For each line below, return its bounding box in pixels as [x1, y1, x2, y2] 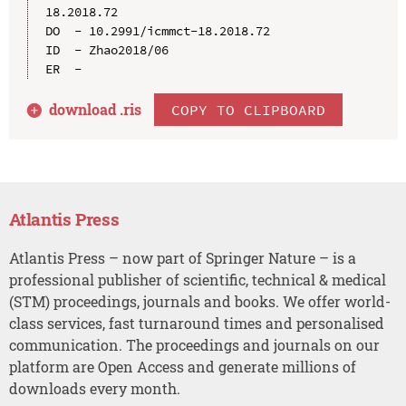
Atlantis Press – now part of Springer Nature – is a [8, 247, 356, 267]
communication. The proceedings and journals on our [8, 334, 380, 354]
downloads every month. [8, 378, 180, 398]
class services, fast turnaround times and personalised [8, 313, 384, 333]
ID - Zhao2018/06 [44, 41, 169, 58]
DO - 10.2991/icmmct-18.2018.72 [44, 22, 270, 39]
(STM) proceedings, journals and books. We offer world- [8, 291, 391, 311]
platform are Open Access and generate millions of [8, 356, 356, 376]
